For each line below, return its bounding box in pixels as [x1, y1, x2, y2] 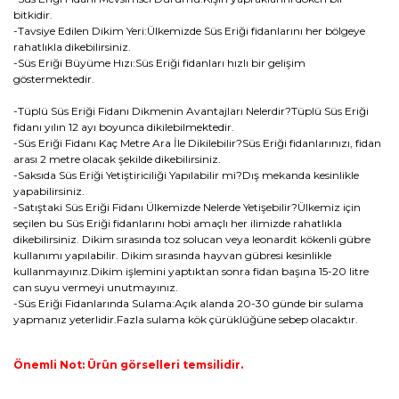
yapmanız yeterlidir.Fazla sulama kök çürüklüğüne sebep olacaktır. [13, 312, 358, 326]
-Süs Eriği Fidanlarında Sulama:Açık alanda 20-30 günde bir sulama [13, 296, 363, 310]
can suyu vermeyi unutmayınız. [13, 280, 178, 294]
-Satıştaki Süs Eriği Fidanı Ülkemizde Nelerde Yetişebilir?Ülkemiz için [13, 199, 361, 214]
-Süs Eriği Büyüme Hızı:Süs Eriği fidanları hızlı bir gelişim [13, 55, 305, 69]
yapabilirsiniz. [13, 183, 85, 198]
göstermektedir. [13, 71, 94, 85]
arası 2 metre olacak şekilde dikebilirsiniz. [13, 151, 221, 166]
